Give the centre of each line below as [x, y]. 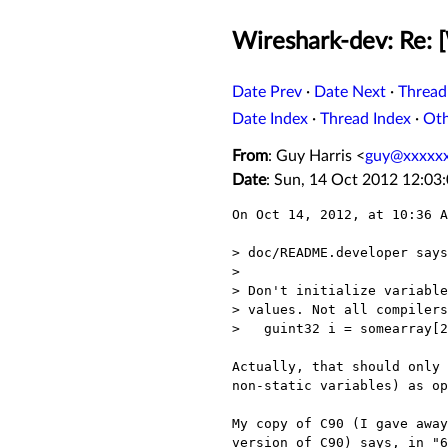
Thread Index [365, 119]
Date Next [350, 92]
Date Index [270, 119]
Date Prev [267, 92]
